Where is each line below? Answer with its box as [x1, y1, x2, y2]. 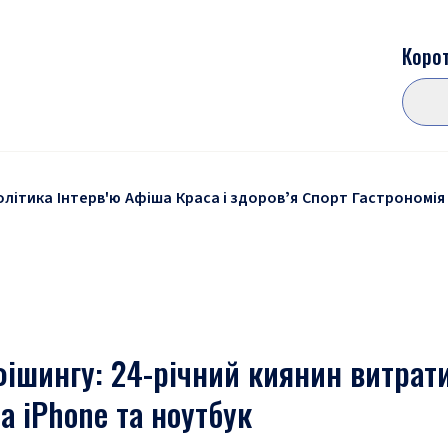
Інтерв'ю [57, 187, 121, 209]
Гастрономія [352, 187, 445, 209]
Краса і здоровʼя [176, 187, 298, 209]
